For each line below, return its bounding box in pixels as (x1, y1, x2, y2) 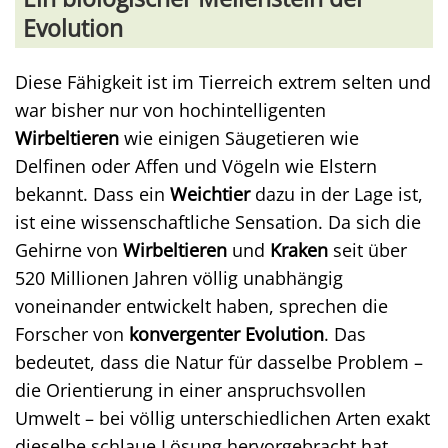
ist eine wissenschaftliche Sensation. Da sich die (15, 209, 421, 234)
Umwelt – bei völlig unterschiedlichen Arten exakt (15, 405, 430, 430)
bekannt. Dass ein (15, 181, 170, 206)
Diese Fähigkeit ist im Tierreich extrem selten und (15, 69, 431, 94)
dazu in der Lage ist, (250, 181, 423, 206)
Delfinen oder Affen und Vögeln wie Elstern (15, 153, 377, 178)
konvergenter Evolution (129, 321, 324, 346)
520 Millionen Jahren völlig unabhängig (15, 265, 343, 290)
